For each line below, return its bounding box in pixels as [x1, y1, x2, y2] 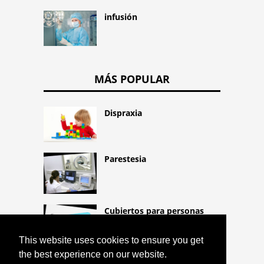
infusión [104, 11, 137, 23]
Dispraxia [104, 107, 142, 119]
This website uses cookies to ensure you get [19, 235, 203, 246]
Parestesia [104, 153, 146, 165]
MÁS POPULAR [94, 72, 170, 87]
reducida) [104, 242, 143, 253]
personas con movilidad [104, 229, 202, 241]
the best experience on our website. [19, 249, 167, 260]
